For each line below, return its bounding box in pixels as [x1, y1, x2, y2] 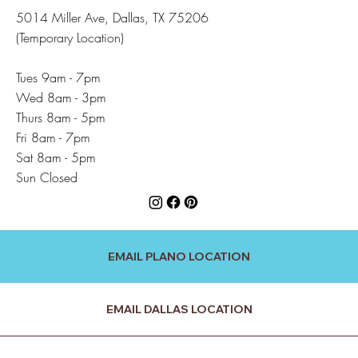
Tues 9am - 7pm [16, 69, 101, 87]
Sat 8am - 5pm [16, 149, 97, 167]
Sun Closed [16, 169, 78, 187]
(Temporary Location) [16, 29, 125, 47]
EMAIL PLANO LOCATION [108, 249, 250, 264]
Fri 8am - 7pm [16, 129, 91, 147]
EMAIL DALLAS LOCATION [105, 301, 253, 316]
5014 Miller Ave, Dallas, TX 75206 [16, 9, 209, 27]
